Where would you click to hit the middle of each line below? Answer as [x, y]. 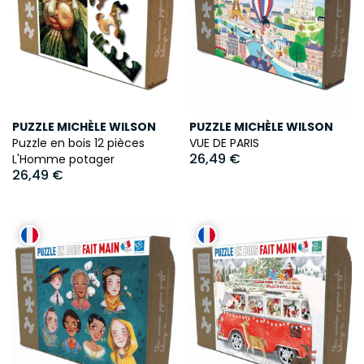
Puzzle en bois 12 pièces [78, 143]
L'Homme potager [63, 159]
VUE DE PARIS [224, 143]
